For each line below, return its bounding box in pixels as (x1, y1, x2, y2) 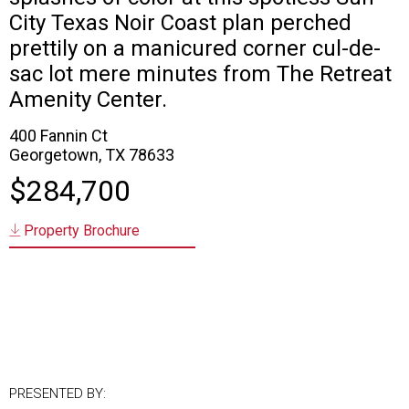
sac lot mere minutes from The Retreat (9, 61, 392, 88)
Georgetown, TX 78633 (9, 145, 174, 165)
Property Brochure (20, 222, 140, 240)
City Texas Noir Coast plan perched (9, 10, 351, 37)
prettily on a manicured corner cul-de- (9, 36, 381, 62)
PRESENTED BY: (9, 385, 106, 403)
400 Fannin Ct (9, 126, 108, 146)
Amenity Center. (9, 87, 167, 113)
